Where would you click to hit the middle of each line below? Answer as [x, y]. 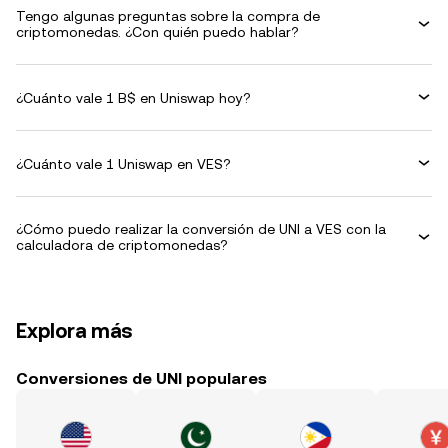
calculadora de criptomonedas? [122, 245]
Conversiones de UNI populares [141, 378]
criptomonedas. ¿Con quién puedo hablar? [157, 32]
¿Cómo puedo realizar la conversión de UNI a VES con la [201, 229]
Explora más [74, 331]
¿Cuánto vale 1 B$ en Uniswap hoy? [133, 97]
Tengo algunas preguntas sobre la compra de [168, 16]
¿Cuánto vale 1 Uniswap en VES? [123, 163]
